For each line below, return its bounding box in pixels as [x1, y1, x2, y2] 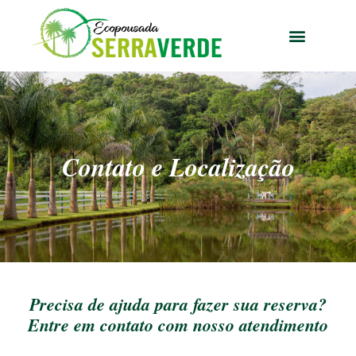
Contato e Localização [61, 149, 295, 185]
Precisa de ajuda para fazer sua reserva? [29, 292, 327, 317]
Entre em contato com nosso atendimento [28, 312, 328, 338]
